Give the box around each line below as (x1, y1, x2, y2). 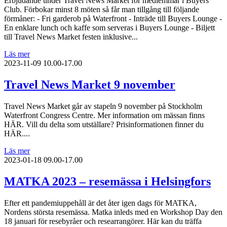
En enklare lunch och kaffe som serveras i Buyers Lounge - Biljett (4, 23, 215, 32)
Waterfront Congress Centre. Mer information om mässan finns (4, 111, 205, 120)
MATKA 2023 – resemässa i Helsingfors (4, 175, 211, 188)
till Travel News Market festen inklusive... (4, 32, 138, 42)
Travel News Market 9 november (4, 78, 175, 92)
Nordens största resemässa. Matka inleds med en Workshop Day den (4, 208, 222, 217)
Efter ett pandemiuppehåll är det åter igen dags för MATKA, (4, 199, 197, 208)
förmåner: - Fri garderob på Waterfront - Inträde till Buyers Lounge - (4, 14, 222, 23)
